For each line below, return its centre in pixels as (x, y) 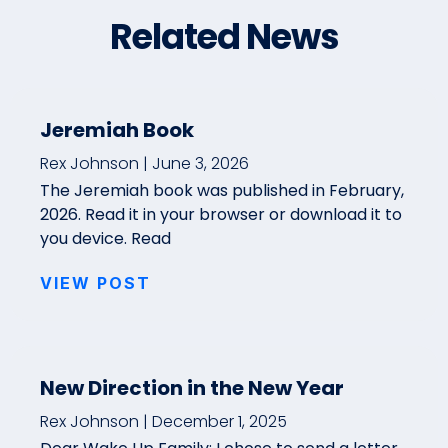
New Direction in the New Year (192, 388)
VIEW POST (95, 283)
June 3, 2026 (198, 163)
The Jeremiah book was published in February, (222, 190)
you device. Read (105, 238)
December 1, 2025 (217, 421)
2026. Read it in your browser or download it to (221, 214)
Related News (224, 36)
